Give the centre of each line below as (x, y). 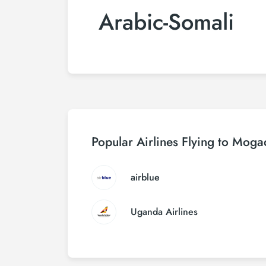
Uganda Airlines (164, 212)
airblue (145, 177)
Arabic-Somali (166, 22)
